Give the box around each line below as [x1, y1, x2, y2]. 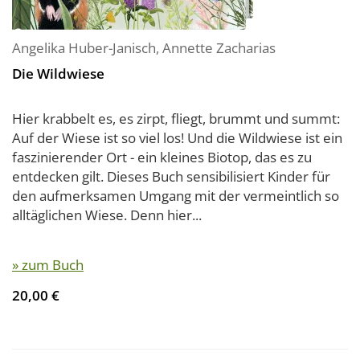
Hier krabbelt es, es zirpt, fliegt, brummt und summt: [12, 109, 340, 128]
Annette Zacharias [162, 39, 276, 57]
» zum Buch [12, 256, 84, 274]
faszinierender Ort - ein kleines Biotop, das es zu [12, 148, 312, 166]
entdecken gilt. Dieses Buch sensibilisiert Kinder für [12, 167, 330, 186]
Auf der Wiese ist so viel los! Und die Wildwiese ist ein [12, 129, 342, 147]
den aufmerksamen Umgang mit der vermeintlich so [12, 186, 339, 205]
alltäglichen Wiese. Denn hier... [12, 206, 202, 224]
